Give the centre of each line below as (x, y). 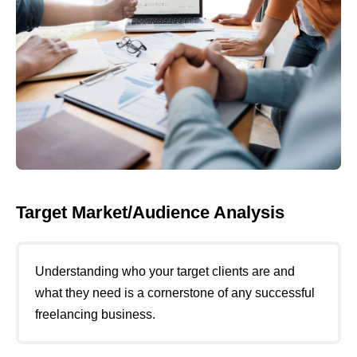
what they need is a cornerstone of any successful (175, 293)
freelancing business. (95, 315)
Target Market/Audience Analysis (150, 212)
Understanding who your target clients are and (165, 272)
